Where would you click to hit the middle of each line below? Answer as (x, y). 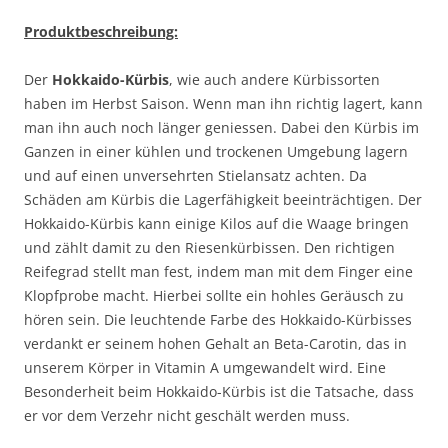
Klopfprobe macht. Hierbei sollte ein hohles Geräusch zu (214, 295)
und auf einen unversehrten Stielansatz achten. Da (195, 175)
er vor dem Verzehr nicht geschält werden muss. (187, 415)
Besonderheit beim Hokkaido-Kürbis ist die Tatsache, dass (219, 391)
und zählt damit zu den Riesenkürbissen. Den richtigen (209, 247)
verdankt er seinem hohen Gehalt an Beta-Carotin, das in (215, 343)
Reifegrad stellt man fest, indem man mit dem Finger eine (218, 271)
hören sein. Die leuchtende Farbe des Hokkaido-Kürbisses (218, 319)
